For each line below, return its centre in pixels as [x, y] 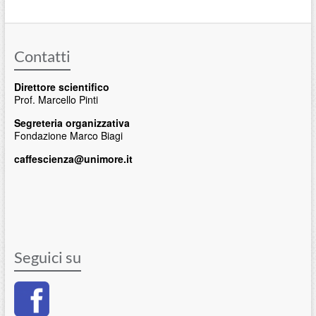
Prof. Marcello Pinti [56, 100]
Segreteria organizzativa [72, 123]
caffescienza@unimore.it [73, 159]
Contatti [42, 56]
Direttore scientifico [61, 87]
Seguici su [47, 257]
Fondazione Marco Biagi [68, 136]
